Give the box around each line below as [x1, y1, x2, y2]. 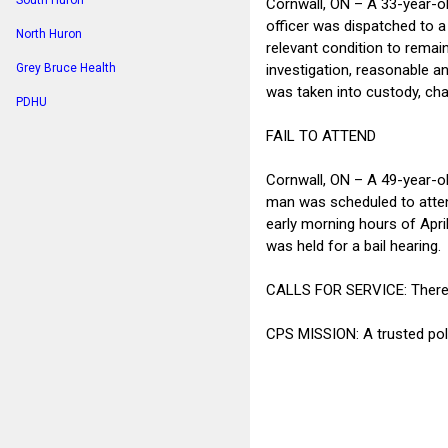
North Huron [16, 27, 82, 41]
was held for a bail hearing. [266, 236, 441, 255]
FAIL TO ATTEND [266, 126, 376, 145]
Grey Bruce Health [16, 61, 116, 75]
